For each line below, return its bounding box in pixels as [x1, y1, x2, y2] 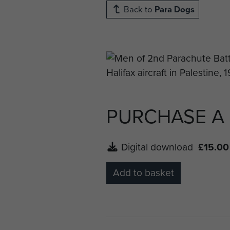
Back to [122, 3, 155, 16]
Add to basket [113, 165, 174, 180]
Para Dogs [155, 3, 195, 16]
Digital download [121, 140, 198, 155]
